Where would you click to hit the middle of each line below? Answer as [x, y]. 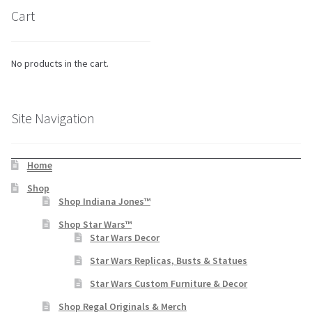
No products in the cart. [60, 63]
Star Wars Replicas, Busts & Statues [169, 260]
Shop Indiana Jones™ [104, 201]
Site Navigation [53, 118]
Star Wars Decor [125, 237]
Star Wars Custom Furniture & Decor [169, 283]
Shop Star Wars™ [95, 224]
